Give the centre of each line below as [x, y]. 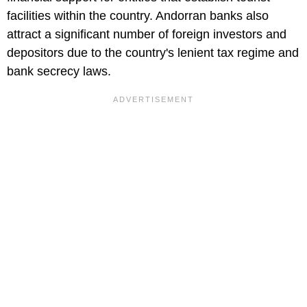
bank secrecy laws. [59, 71]
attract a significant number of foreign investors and [147, 34]
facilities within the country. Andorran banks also [138, 15]
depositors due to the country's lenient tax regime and [153, 52]
